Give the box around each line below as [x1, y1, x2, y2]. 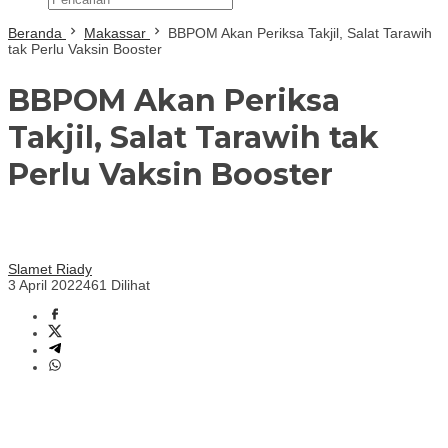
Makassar [84, 25, 146, 41]
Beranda [8, 25, 62, 41]
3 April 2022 [8, 276, 83, 293]
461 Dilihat [83, 276, 150, 293]
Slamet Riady [8, 260, 92, 277]
